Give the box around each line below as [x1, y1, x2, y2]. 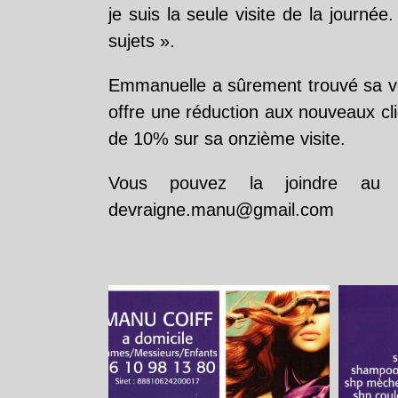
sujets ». [108, 31, 175, 51]
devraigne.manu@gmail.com [108, 200, 334, 219]
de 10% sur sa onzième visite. [108, 129, 346, 148]
